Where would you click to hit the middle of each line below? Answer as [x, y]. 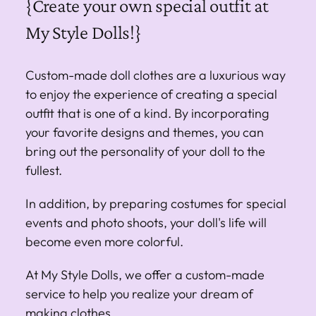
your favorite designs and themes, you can [145, 132]
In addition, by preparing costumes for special [156, 203]
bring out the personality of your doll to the [145, 151]
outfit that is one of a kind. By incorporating [147, 113]
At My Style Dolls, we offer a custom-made [145, 274]
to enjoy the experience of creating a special [151, 94]
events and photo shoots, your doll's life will [146, 222]
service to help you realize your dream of [139, 293]
